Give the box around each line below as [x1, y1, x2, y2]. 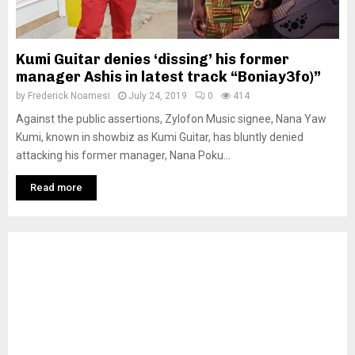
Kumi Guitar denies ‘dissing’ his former [16, 51, 289, 68]
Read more [30, 181, 82, 193]
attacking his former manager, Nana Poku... [16, 149, 231, 162]
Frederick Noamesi [28, 90, 110, 101]
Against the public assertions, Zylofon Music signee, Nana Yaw [16, 113, 326, 125]
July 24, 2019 [128, 90, 187, 101]
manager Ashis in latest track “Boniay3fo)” [16, 68, 321, 86]
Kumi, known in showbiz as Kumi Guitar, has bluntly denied [16, 131, 303, 143]
